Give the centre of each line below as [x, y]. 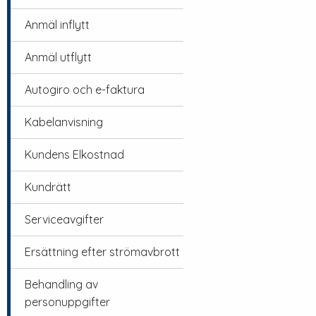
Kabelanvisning [64, 122]
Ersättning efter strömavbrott [102, 252]
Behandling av [61, 284]
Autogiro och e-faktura [85, 90]
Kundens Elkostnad [74, 154]
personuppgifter [67, 302]
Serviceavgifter [64, 219]
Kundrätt [48, 187]
